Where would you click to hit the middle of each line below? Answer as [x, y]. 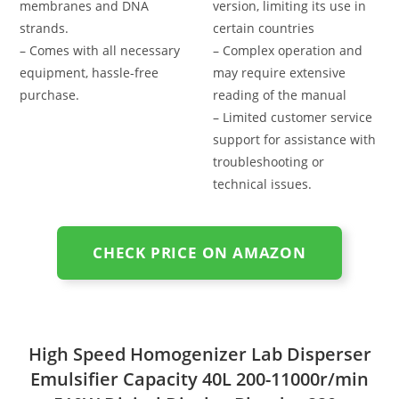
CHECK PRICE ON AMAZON [199, 252]
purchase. [50, 94]
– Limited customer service [293, 117]
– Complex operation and [288, 50]
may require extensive [279, 72]
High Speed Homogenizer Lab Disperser [199, 354]
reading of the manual [280, 94]
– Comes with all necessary [100, 50]
